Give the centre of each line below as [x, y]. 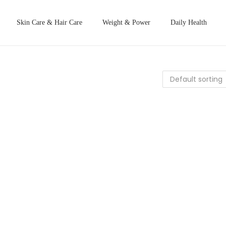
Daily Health [189, 22]
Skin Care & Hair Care [49, 22]
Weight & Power [126, 22]
